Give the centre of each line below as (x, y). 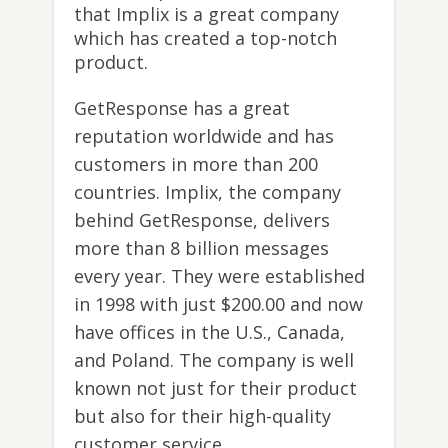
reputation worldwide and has (204, 136)
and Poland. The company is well (214, 360)
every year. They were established (219, 276)
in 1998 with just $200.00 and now (218, 304)
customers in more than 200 (196, 164)
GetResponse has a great (182, 108)
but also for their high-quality (202, 416)
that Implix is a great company (206, 14)
